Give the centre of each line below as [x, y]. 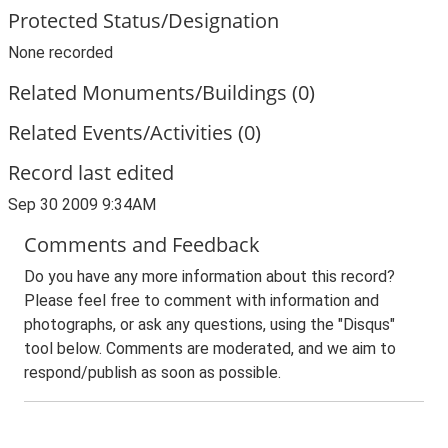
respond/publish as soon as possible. [152, 372]
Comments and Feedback [142, 244]
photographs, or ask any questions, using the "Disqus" [209, 324]
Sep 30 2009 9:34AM [82, 204]
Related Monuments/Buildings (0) [161, 92]
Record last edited [91, 172]
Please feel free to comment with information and [201, 300]
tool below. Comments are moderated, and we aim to [210, 348]
